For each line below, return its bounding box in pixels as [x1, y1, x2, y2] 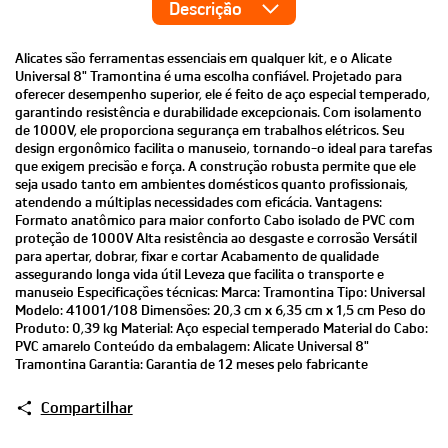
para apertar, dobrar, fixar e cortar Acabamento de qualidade [15, 247, 379, 266]
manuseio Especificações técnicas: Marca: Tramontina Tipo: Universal [15, 283, 425, 302]
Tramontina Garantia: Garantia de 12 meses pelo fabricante [15, 355, 368, 374]
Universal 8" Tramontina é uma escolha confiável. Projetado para [15, 67, 402, 86]
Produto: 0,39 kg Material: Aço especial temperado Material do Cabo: [15, 319, 428, 338]
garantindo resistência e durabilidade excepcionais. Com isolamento [15, 103, 422, 122]
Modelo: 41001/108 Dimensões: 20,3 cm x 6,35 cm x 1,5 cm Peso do [15, 301, 426, 320]
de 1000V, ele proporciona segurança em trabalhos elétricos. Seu [15, 121, 405, 140]
